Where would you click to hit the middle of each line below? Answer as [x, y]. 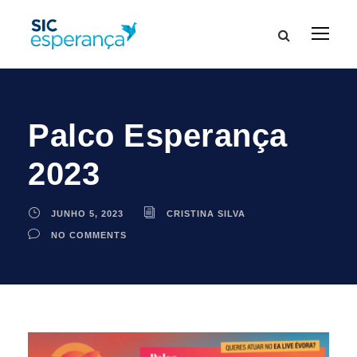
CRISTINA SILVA [206, 213]
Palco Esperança [158, 135]
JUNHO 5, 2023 [87, 213]
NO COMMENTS [89, 235]
